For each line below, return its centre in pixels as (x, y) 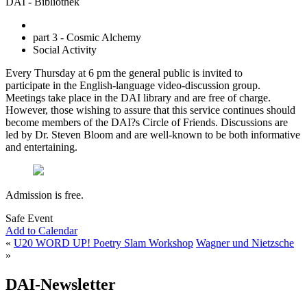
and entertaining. (41, 147)
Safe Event (29, 218)
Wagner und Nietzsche (245, 243)
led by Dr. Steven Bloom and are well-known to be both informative (153, 134)
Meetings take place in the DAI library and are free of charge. (138, 97)
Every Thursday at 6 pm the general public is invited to (124, 73)
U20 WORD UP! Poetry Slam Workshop (103, 243)
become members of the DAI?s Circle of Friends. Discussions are (147, 122)
